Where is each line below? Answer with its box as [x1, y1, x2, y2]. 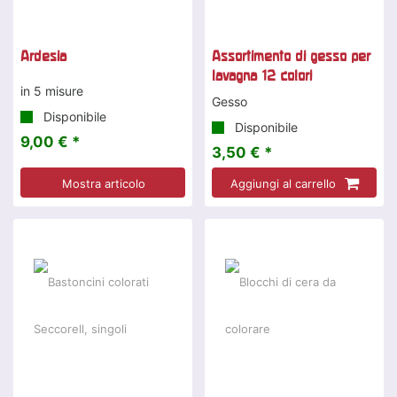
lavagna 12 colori [212, 66, 312, 83]
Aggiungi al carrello [230, 175, 336, 191]
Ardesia [20, 47, 66, 64]
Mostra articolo [61, 175, 145, 191]
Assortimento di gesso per [212, 47, 370, 64]
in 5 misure [20, 82, 83, 98]
